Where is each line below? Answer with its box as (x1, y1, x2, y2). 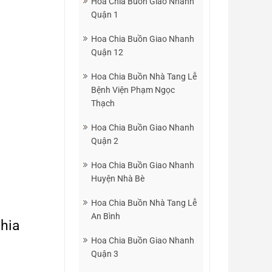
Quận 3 (91, 249, 118, 259)
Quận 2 (91, 136, 118, 146)
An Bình (91, 211, 120, 221)
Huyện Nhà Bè (91, 174, 144, 183)
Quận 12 (91, 47, 123, 57)
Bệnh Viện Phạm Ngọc (91, 85, 175, 95)
